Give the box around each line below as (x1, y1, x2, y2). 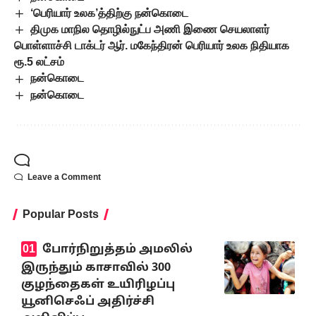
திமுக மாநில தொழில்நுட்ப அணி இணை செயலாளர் (30, 23, 270, 36)
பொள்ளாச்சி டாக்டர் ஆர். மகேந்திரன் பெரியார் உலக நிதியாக (14, 39, 289, 52)
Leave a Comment (28, 171, 101, 182)
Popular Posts (23, 207, 99, 220)
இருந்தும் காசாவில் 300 (21, 260, 171, 275)
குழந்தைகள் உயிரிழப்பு (21, 277, 175, 292)
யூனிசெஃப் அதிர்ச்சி (21, 294, 154, 309)
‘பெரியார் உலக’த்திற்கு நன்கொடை (30, 6, 189, 19)
